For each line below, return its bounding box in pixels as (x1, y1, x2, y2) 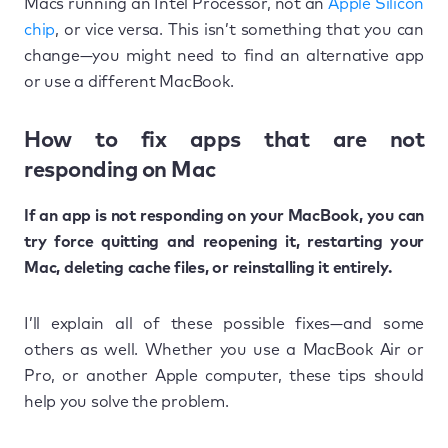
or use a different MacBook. (24, 73, 234, 90)
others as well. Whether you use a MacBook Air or (24, 341, 424, 358)
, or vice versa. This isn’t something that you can (55, 21, 424, 38)
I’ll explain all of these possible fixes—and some (24, 315, 424, 332)
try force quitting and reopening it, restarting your (24, 233, 424, 250)
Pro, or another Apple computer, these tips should (24, 367, 424, 384)
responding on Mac (24, 159, 216, 182)
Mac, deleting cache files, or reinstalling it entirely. (24, 259, 392, 276)
